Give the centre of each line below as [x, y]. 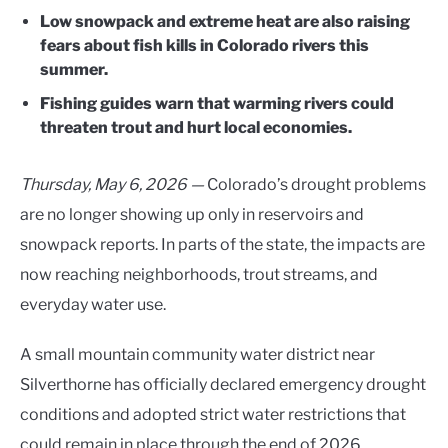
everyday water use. [93, 304]
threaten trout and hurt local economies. [196, 127]
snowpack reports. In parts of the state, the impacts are [222, 244]
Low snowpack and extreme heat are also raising [225, 21]
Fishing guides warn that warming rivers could [217, 103]
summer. [74, 69]
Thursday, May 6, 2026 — [112, 184]
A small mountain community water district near [197, 354]
